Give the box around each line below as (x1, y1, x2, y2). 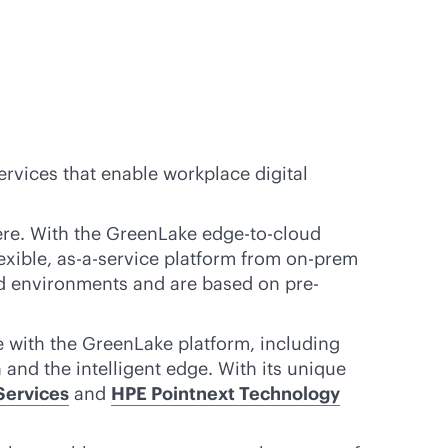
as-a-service (57, 247, 159, 270)
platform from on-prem (159, 247, 358, 270)
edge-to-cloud (202, 222, 321, 245)
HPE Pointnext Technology (111, 382, 340, 405)
